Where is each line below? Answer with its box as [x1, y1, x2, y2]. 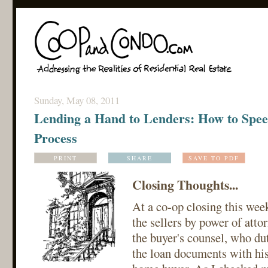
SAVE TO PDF [188, 154, 239, 162]
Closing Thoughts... [132, 175, 238, 194]
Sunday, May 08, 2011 [33, 93, 120, 107]
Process [33, 128, 77, 148]
